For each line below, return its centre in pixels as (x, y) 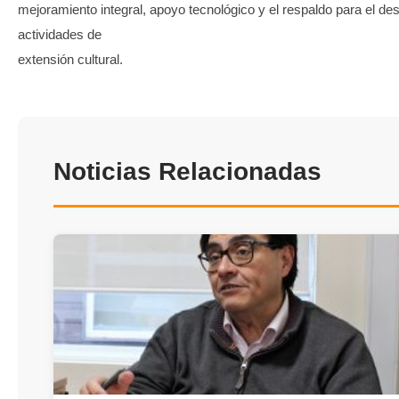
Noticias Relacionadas (187, 171)
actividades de (60, 34)
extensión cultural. (70, 59)
